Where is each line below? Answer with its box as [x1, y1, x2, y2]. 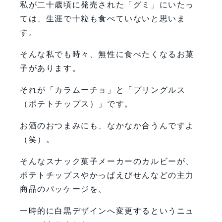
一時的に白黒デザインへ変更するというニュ [20, 206, 194, 215]
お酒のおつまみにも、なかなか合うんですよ [20, 121, 194, 130]
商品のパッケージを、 [20, 184, 107, 193]
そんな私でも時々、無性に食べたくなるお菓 [20, 50, 195, 58]
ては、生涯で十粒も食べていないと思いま [20, 14, 186, 23]
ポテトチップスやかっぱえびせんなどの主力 [20, 170, 195, 179]
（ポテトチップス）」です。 [20, 99, 133, 108]
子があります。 [20, 63, 81, 72]
